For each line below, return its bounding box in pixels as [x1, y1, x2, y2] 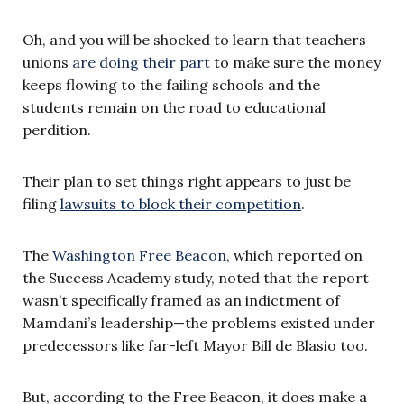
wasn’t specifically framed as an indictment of [23, 290, 340, 309]
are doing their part [72, 52, 210, 71]
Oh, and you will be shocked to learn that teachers [23, 30, 366, 49]
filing [23, 194, 60, 213]
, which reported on [226, 245, 363, 264]
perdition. [23, 120, 91, 139]
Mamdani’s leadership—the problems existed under [23, 313, 375, 332]
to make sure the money [210, 52, 381, 71]
